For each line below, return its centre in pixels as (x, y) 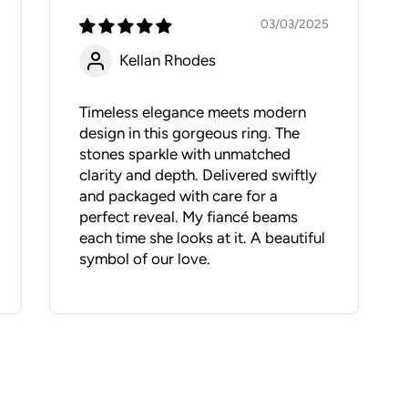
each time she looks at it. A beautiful (203, 237)
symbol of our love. (145, 258)
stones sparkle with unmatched (185, 153)
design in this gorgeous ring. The (190, 133)
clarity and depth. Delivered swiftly (199, 174)
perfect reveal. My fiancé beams (189, 216)
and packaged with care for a (179, 195)
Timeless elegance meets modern (193, 112)
